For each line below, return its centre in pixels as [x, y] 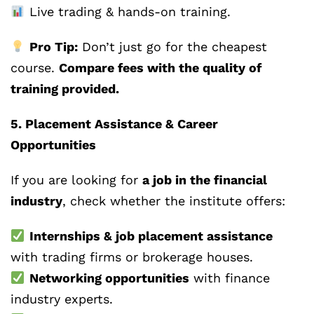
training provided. [65, 89]
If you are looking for [76, 180]
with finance [229, 278]
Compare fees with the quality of [160, 68]
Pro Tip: [53, 47]
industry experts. [62, 299]
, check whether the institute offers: [174, 201]
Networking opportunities [109, 278]
